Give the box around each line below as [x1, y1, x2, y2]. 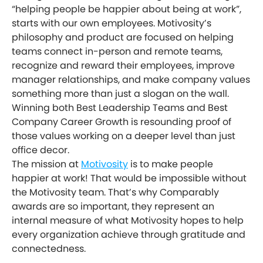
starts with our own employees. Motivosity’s [12, 16, 211, 31]
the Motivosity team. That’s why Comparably [12, 186, 219, 200]
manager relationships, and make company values [12, 73, 250, 87]
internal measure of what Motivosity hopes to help [12, 214, 244, 228]
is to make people [128, 157, 213, 171]
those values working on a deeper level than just [12, 129, 235, 143]
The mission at [12, 157, 81, 171]
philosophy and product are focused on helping [12, 31, 234, 45]
